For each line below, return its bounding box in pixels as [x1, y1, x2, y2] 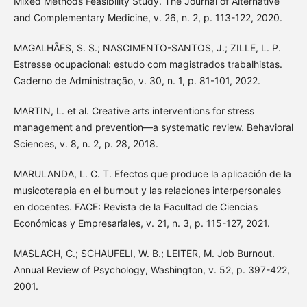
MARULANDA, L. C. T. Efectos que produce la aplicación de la [13, 167, 291, 180]
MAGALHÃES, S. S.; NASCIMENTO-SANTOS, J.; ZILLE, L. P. [13, 41, 281, 53]
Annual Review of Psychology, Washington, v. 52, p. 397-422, [13, 263, 290, 275]
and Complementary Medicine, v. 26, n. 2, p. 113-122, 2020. [13, 11, 282, 23]
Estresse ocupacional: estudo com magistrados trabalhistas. [13, 58, 282, 70]
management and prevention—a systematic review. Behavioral [13, 121, 293, 133]
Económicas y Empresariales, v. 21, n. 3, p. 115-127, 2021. [13, 217, 270, 229]
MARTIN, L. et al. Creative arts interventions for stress [13, 104, 254, 116]
